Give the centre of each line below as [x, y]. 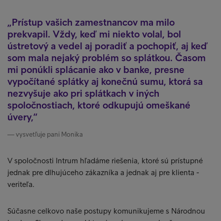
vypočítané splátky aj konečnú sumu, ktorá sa [105, 81]
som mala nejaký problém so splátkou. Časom [107, 58]
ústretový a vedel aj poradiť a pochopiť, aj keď [108, 46]
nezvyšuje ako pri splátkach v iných [83, 93]
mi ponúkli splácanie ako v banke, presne [96, 70]
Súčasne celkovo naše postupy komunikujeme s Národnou [106, 211]
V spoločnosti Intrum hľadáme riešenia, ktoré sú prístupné [105, 161]
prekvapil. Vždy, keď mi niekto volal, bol [94, 34]
